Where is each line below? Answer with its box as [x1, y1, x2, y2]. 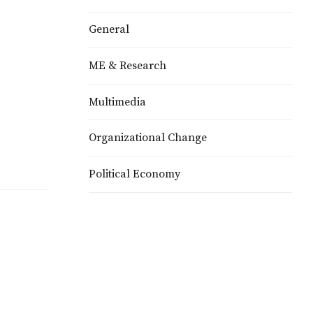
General [89, 22, 129, 37]
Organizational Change [89, 131, 207, 145]
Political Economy [89, 166, 180, 181]
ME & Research [89, 59, 166, 73]
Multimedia [89, 94, 146, 109]
